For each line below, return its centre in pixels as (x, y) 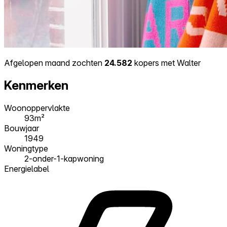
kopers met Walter (166, 63)
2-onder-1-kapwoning (64, 158)
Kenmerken (36, 85)
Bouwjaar (22, 128)
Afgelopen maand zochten (54, 63)
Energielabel (27, 168)
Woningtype (26, 148)
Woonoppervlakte (37, 108)
